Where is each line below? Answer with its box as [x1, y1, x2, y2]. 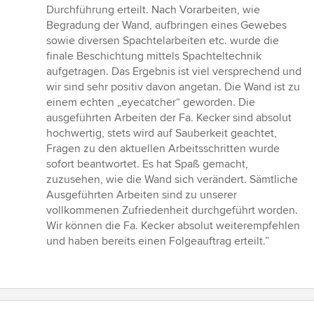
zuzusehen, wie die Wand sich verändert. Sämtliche [46, 172, 298, 187]
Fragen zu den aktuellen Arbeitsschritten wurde [46, 142, 280, 156]
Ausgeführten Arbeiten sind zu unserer [46, 188, 237, 203]
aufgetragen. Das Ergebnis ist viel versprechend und [46, 64, 301, 79]
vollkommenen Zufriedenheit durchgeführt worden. [46, 203, 298, 218]
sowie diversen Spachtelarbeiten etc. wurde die [46, 34, 279, 48]
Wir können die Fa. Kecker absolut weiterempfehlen [46, 219, 300, 233]
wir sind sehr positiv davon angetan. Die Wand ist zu [46, 80, 300, 95]
